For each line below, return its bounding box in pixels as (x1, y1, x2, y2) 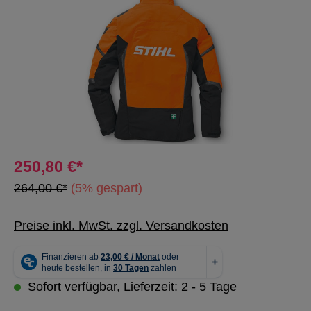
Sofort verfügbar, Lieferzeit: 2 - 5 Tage (24, 280, 237, 294)
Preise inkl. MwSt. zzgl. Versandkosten (14, 219, 228, 233)
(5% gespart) (71, 181, 142, 195)
